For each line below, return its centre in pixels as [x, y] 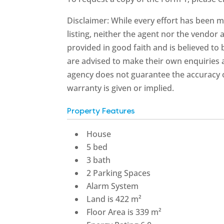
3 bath [99, 160]
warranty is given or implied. [121, 88]
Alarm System [113, 186]
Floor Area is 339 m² [124, 212]
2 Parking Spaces [119, 173]
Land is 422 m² [114, 199]
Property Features [101, 111]
